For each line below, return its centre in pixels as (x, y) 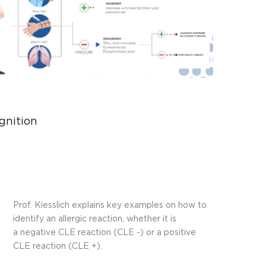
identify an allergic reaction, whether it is (94, 219)
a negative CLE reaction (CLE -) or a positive (104, 232)
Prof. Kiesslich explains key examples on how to (110, 205)
